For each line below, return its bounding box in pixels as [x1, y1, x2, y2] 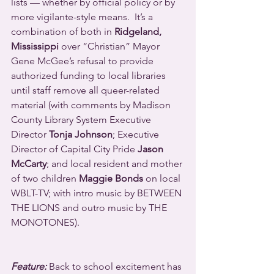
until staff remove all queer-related [11, 84, 162, 96]
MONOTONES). [11, 216, 80, 228]
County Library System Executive [11, 113, 154, 125]
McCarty [11, 157, 46, 169]
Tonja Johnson [49, 128, 113, 140]
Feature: [11, 260, 46, 272]
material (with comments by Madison [11, 98, 173, 111]
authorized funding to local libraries [11, 69, 168, 81]
